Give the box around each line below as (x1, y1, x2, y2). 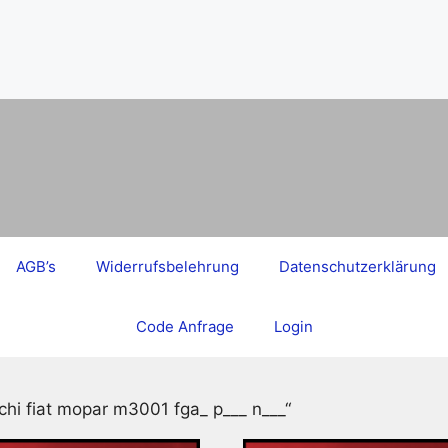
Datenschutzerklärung (278, 257, 436, 276)
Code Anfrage (135, 317, 234, 336)
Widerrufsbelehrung (95, 257, 239, 276)
